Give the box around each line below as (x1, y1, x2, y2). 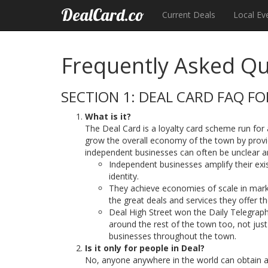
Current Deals (162, 9, 215, 20)
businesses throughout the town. (109, 230, 236, 242)
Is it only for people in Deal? (85, 242, 205, 254)
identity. (109, 170, 139, 182)
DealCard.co (61, 4, 144, 25)
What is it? (85, 111, 131, 122)
